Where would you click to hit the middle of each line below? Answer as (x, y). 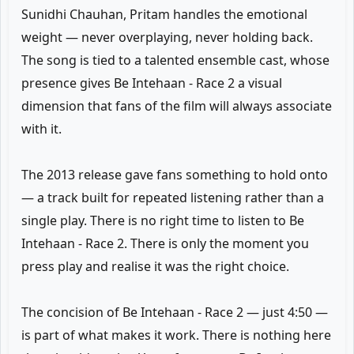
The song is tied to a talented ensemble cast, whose (175, 60)
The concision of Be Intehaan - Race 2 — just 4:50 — (175, 312)
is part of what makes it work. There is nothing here (176, 335)
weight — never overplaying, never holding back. (167, 37)
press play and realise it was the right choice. (155, 266)
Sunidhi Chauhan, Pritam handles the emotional (164, 14)
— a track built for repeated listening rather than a (173, 198)
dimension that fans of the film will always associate (177, 106)
